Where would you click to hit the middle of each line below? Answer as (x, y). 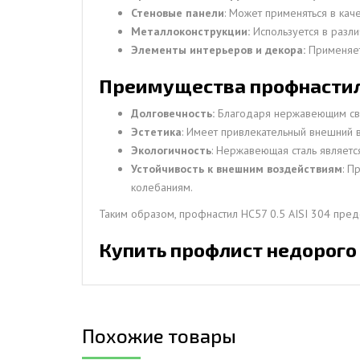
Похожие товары (159, 335)
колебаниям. (162, 187)
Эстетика (156, 131)
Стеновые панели (178, 12)
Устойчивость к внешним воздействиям (237, 168)
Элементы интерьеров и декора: (218, 49)
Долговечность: (173, 113)
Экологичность (171, 150)
